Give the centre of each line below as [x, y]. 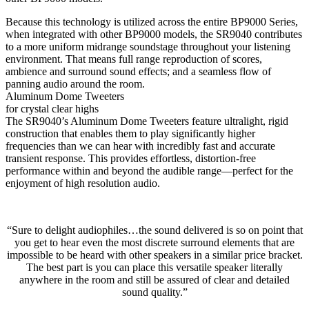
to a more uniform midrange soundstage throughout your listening [148, 46]
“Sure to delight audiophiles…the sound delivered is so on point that [154, 230]
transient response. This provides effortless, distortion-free [131, 158]
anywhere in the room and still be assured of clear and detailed [154, 279]
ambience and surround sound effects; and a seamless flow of [138, 71]
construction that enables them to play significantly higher [130, 133]
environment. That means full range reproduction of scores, [134, 59]
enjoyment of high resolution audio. [83, 183]
